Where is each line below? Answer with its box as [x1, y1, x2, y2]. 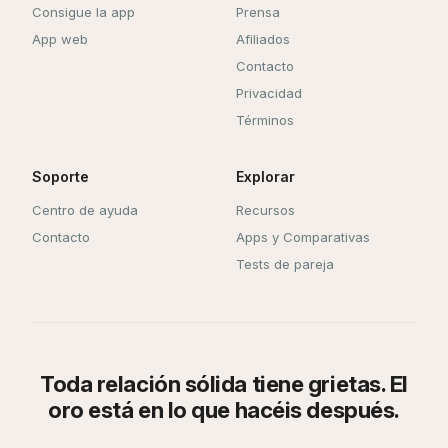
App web [32, 31, 88, 48]
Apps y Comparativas [236, 229, 370, 246]
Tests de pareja [236, 256, 334, 273]
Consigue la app [32, 4, 135, 21]
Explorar [236, 168, 295, 186]
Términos [236, 112, 294, 129]
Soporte [32, 168, 89, 186]
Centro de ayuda [32, 202, 138, 219]
